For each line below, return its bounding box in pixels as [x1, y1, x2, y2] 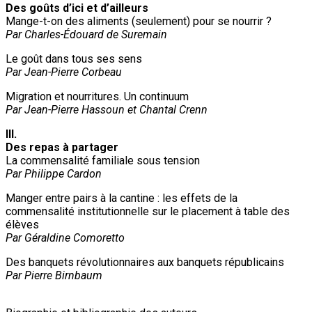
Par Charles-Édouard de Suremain [6, 28, 167, 42]
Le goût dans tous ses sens [6, 52, 142, 66]
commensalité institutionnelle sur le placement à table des [6, 205, 290, 219]
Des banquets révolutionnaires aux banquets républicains [6, 256, 284, 270]
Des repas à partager [6, 141, 118, 155]
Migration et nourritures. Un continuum [6, 90, 189, 104]
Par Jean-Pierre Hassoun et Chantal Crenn [6, 103, 208, 117]
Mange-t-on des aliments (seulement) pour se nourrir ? [6, 15, 272, 29]
